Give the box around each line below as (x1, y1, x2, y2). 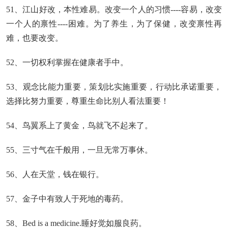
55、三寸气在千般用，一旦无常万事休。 (6, 146, 153, 154)
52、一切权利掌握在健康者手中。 (6, 58, 128, 67)
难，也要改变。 (6, 34, 63, 42)
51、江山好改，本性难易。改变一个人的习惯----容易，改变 (6, 5, 222, 14)
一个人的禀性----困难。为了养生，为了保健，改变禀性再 (6, 19, 222, 28)
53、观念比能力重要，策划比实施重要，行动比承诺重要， (6, 82, 222, 91)
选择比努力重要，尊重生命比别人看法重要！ (6, 97, 169, 105)
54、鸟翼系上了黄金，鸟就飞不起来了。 (6, 121, 153, 130)
